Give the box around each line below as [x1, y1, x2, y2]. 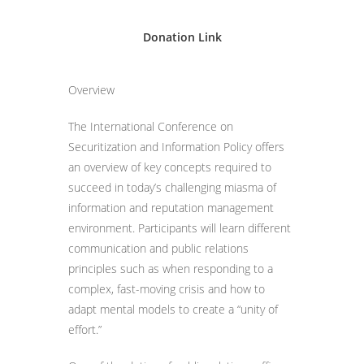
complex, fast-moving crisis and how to [68, 281, 265, 297]
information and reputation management [68, 200, 274, 215]
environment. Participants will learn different [68, 220, 291, 236]
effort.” [68, 322, 102, 337]
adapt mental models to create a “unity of [68, 301, 278, 317]
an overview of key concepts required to [68, 159, 271, 175]
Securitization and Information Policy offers [68, 139, 284, 154]
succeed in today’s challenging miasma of [68, 180, 276, 195]
